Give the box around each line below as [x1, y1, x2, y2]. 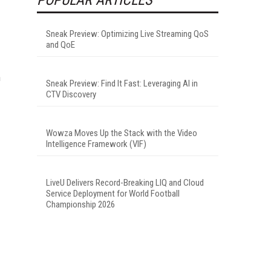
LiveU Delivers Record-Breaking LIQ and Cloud [46, 177, 204, 188]
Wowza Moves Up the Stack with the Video [46, 127, 197, 139]
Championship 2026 [46, 198, 115, 210]
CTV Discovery [46, 88, 96, 100]
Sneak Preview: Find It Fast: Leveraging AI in [46, 77, 198, 89]
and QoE [46, 39, 75, 50]
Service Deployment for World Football [46, 188, 180, 199]
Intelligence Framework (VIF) [46, 138, 146, 149]
